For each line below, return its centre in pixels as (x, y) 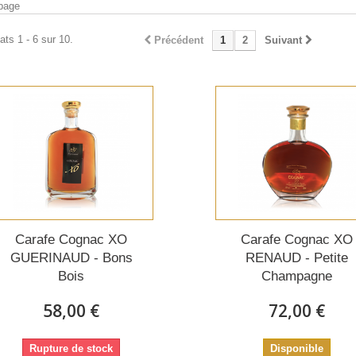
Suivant (283, 41)
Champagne (297, 276)
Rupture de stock (72, 348)
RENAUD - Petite (297, 257)
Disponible (297, 348)
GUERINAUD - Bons (71, 257)
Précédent (179, 41)
